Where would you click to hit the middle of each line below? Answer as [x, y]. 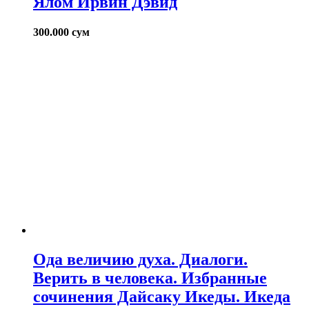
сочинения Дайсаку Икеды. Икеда [162, 296]
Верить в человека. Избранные [150, 278]
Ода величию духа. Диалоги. [140, 259]
